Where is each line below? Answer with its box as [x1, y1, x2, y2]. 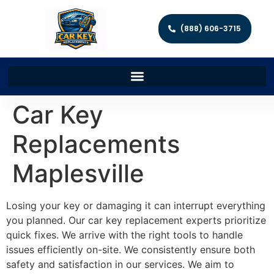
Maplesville [12, 158, 144, 188]
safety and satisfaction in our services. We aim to [6, 257, 234, 270]
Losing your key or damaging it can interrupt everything [6, 199, 265, 212]
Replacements [12, 128, 180, 159]
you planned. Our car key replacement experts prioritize [6, 213, 266, 226]
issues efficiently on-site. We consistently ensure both [6, 243, 255, 256]
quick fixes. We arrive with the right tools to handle [6, 228, 243, 241]
